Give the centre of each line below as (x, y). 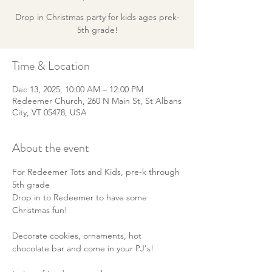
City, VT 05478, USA (49, 112)
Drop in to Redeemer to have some (81, 197)
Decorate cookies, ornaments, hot (78, 236)
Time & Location (51, 66)
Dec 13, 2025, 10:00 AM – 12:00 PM (78, 89)
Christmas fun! (41, 210)
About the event (51, 148)
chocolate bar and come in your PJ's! (84, 248)
